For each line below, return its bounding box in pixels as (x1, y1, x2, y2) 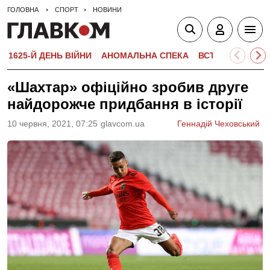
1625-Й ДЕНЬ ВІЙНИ (8, 51, 92, 60)
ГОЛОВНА (7, 6, 39, 13)
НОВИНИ (93, 6, 122, 13)
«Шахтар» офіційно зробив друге (7, 79, 248, 95)
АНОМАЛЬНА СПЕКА (101, 51, 189, 60)
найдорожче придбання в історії (7, 96, 242, 112)
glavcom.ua (101, 119, 145, 128)
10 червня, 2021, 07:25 (7, 119, 98, 128)
